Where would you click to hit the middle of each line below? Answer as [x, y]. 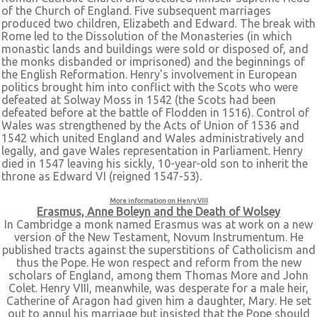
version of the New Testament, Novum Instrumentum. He [158, 237]
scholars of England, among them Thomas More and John [158, 275]
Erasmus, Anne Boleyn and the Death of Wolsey [158, 212]
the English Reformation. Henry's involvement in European [149, 74]
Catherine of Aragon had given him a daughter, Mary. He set [158, 301]
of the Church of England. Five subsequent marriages [136, 11]
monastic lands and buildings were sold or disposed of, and [155, 49]
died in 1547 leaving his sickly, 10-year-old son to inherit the [155, 163]
